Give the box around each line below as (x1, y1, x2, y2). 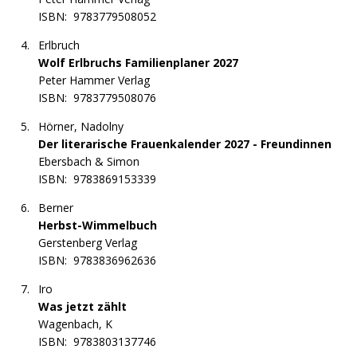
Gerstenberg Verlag (38, 235, 137, 251)
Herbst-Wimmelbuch (38, 218, 157, 233)
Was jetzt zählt (38, 299, 127, 315)
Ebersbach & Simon (38, 154, 139, 170)
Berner (38, 200, 73, 216)
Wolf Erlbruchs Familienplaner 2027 (38, 55, 238, 71)
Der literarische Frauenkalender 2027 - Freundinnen (38, 136, 331, 152)
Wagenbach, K (38, 316, 112, 332)
